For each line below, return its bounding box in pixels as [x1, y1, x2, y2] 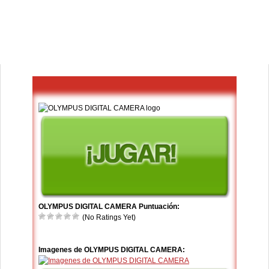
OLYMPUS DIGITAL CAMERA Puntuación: [38, 202, 180, 211]
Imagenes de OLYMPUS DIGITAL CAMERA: [38, 246, 185, 255]
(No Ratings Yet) [80, 213, 136, 222]
